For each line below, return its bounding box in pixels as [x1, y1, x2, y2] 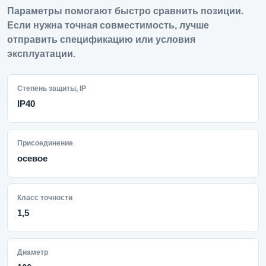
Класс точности [17, 194, 72, 202]
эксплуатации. [7, 49, 75, 59]
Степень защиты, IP [17, 84, 86, 93]
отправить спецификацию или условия [7, 34, 195, 45]
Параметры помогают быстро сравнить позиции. [7, 6, 243, 16]
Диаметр [17, 248, 48, 256]
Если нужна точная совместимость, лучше [7, 20, 209, 30]
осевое [17, 153, 47, 163]
